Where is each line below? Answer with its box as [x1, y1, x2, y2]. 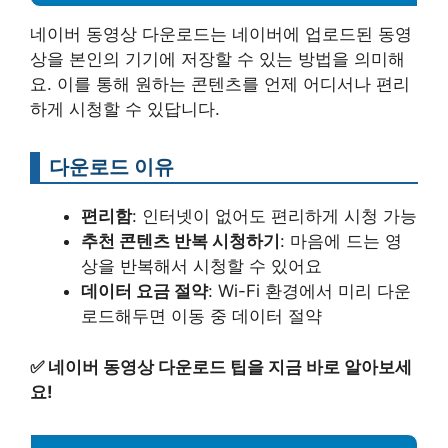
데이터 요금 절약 [81, 281, 208, 302]
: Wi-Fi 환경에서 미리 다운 [208, 281, 411, 302]
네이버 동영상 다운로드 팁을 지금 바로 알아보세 [48, 356, 412, 377]
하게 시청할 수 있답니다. [30, 99, 220, 120]
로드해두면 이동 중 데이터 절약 [81, 306, 322, 327]
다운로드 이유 [49, 154, 174, 180]
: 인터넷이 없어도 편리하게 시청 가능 [132, 206, 417, 227]
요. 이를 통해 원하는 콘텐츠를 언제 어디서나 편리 [30, 74, 410, 95]
